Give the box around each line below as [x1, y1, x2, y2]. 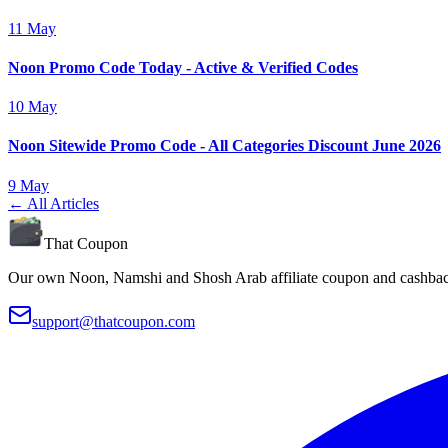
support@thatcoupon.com [32, 312, 195, 330]
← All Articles [8, 194, 99, 212]
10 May [8, 98, 57, 116]
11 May [8, 19, 56, 37]
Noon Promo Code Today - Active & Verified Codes [8, 58, 358, 76]
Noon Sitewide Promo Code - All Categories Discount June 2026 [8, 137, 441, 155]
